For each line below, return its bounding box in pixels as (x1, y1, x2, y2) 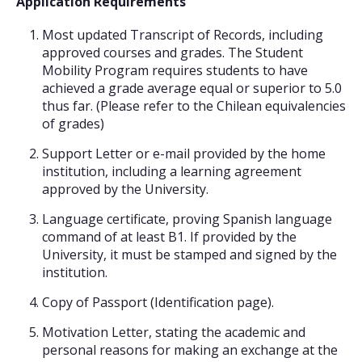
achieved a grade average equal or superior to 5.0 (42, 79, 342, 98)
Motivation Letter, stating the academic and (42, 323, 305, 342)
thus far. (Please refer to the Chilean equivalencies (42, 97, 346, 116)
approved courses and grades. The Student (42, 44, 303, 62)
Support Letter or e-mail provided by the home (42, 145, 326, 163)
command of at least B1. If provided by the (42, 228, 297, 246)
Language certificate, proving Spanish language (42, 210, 332, 229)
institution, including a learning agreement (42, 162, 301, 181)
